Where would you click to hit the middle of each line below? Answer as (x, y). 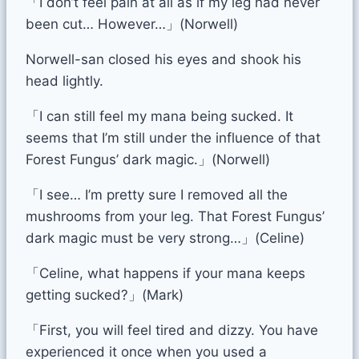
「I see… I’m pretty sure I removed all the (157, 194)
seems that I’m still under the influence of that (173, 137)
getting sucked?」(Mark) (105, 294)
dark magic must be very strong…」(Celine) (165, 238)
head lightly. (65, 81)
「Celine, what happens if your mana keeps (165, 273)
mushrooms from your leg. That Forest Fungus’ (175, 216)
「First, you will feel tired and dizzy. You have (172, 330)
